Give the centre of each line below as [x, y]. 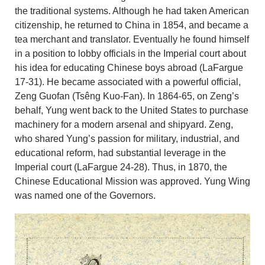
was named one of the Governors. [85, 196]
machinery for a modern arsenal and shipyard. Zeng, [124, 125]
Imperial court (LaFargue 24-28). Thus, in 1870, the [121, 167]
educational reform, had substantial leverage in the [120, 153]
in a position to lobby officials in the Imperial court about [130, 54]
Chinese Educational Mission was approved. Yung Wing [132, 182]
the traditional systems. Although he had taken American [132, 11]
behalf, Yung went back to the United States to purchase [132, 111]
